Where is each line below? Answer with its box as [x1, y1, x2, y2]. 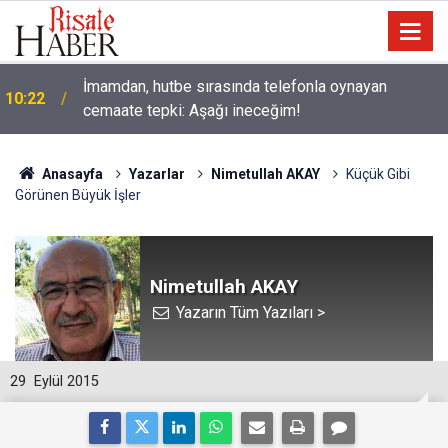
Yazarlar [128, 166, 185, 182]
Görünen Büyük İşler [15, 187, 141, 203]
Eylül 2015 [34, 373, 99, 390]
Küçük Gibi [345, 166, 410, 182]
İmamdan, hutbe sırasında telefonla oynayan [83, 77, 387, 96]
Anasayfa [38, 166, 103, 182]
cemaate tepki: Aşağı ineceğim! [83, 101, 301, 120]
